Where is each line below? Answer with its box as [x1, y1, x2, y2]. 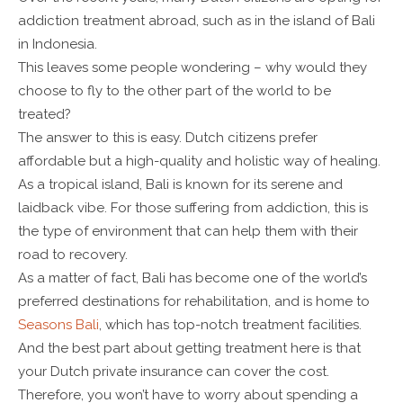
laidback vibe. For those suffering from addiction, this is [18, 199, 368, 216]
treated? [18, 105, 71, 122]
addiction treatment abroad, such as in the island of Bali [18, 12, 375, 29]
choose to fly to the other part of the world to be [18, 82, 331, 99]
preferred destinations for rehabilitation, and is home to [18, 292, 370, 309]
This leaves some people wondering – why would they [18, 58, 367, 76]
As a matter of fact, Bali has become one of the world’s [18, 269, 367, 286]
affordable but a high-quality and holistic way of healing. [18, 152, 381, 169]
